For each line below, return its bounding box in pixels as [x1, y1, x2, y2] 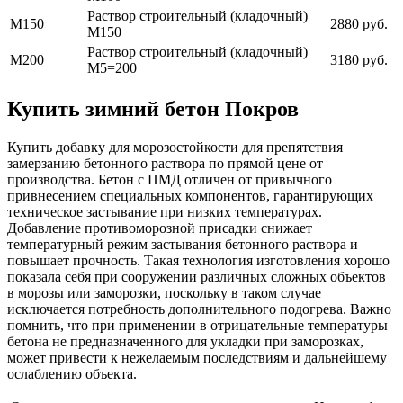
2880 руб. [330, 16, 388, 32]
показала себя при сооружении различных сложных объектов [7, 269, 386, 285]
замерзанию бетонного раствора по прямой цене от [7, 156, 323, 172]
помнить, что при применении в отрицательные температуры [7, 318, 388, 334]
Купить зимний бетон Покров [7, 97, 299, 121]
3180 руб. [330, 52, 388, 68]
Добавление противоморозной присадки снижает [7, 220, 312, 237]
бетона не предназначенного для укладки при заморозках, [7, 334, 363, 350]
